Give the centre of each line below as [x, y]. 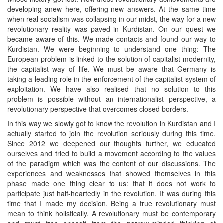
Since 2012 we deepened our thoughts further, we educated [111, 144]
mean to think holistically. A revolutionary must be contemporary [111, 213]
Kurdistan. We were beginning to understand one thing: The [111, 49]
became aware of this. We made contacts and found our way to [111, 39]
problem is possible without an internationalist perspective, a [111, 99]
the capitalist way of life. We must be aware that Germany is [111, 69]
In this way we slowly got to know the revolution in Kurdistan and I [111, 124]
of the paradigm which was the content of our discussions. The [111, 164]
